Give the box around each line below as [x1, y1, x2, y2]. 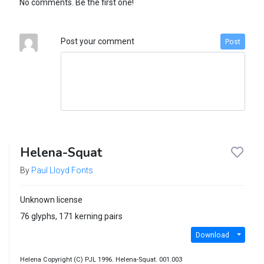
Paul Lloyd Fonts [31, 166, 93, 176]
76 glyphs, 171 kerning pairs [19, 212, 123, 222]
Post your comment [60, 37, 134, 47]
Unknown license [19, 195, 82, 205]
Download [195, 230, 229, 239]
